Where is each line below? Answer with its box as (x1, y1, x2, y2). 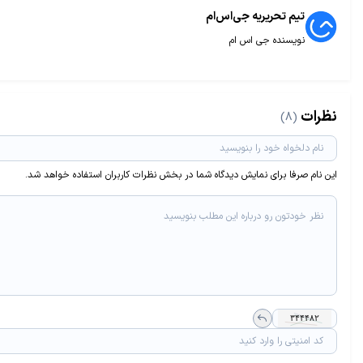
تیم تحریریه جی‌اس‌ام (206, 7, 305, 25)
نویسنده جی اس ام (229, 32, 305, 48)
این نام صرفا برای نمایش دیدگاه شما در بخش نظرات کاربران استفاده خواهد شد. (25, 167, 337, 182)
